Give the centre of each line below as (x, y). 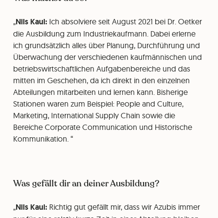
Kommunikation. (42, 139)
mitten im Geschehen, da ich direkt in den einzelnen (101, 80)
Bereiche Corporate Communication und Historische (102, 127)
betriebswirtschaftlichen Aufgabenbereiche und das (101, 69)
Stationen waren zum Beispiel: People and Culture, (98, 104)
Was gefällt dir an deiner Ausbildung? (86, 183)
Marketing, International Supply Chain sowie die (94, 115)
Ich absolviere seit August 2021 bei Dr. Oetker (125, 21)
